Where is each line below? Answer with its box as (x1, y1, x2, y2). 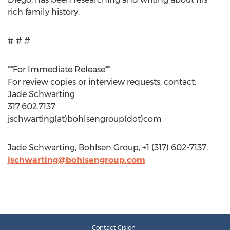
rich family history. (8, 7, 80, 17)
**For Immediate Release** (8, 65, 110, 74)
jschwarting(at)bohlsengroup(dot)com (8, 114, 162, 124)
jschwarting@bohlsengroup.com (8, 155, 145, 165)
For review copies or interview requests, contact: (8, 77, 196, 87)
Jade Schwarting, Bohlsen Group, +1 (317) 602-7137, (8, 143, 208, 152)
